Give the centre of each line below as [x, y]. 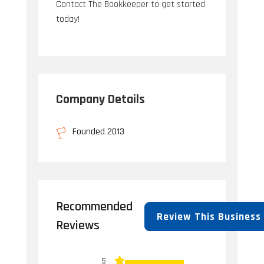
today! [67, 19]
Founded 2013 [98, 132]
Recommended [94, 207]
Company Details [100, 100]
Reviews [77, 226]
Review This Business [209, 216]
